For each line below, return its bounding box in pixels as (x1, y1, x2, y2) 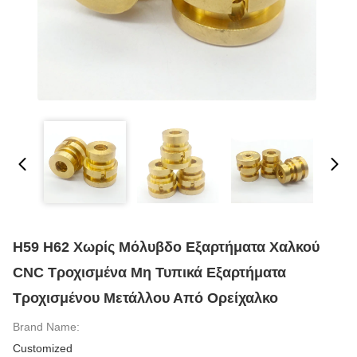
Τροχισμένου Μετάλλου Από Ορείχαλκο (13, 290, 278, 306)
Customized (13, 342, 73, 355)
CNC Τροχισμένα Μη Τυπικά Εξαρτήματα (13, 265, 286, 280)
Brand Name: (13, 320, 80, 333)
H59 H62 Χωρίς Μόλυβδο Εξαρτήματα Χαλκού (13, 239, 320, 255)
